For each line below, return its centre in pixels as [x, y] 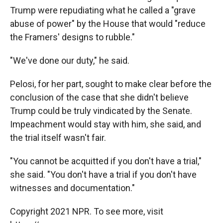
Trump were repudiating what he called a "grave [103, 10]
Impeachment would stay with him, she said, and [106, 124]
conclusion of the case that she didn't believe [99, 98]
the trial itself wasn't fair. [58, 138]
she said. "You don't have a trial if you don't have [103, 175]
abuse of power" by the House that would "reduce [108, 24]
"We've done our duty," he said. [70, 61]
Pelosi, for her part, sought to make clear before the [111, 84]
